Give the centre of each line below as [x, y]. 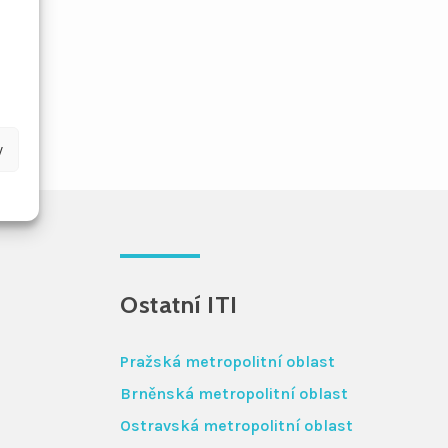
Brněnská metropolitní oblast [234, 393]
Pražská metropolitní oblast [227, 361]
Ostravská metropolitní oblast [236, 425]
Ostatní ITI [179, 304]
